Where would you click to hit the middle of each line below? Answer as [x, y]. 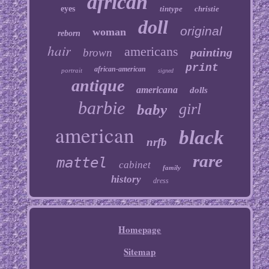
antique [98, 86]
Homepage [140, 230]
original [201, 31]
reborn [69, 34]
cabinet [135, 165]
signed [165, 71]
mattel [82, 163]
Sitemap [140, 252]
